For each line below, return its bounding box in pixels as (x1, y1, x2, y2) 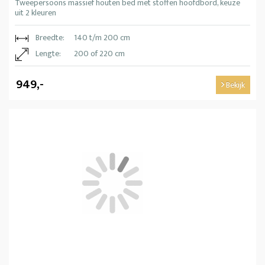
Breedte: (35, 30, 64, 44)
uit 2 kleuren (15, 5, 56, 20)
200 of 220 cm (74, 46, 125, 60)
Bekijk (224, 77, 245, 92)
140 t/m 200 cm (74, 30, 130, 44)
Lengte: (35, 46, 61, 60)
